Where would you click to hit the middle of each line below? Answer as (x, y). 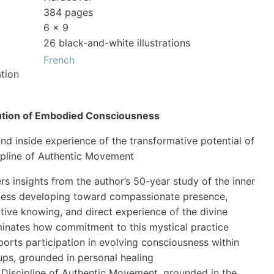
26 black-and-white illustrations (117, 43)
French (59, 60)
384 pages (68, 12)
